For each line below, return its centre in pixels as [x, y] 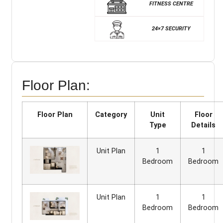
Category [111, 115]
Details [203, 125]
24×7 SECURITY [171, 29]
